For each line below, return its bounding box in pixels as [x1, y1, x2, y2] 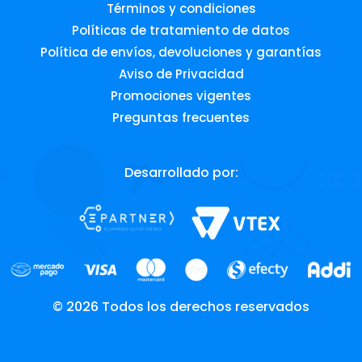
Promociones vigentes [111, 86, 251, 104]
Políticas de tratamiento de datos [72, 21, 290, 39]
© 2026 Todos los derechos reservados [53, 297, 309, 317]
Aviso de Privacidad [118, 65, 244, 82]
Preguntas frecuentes [112, 108, 250, 126]
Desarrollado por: [124, 162, 238, 182]
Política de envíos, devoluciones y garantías [40, 43, 322, 61]
